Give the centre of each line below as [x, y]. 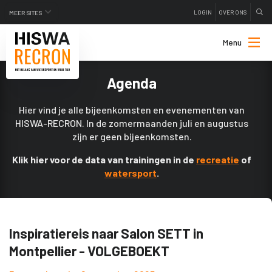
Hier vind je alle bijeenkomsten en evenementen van [132, 110]
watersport [131, 173]
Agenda [132, 83]
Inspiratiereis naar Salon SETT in [106, 233]
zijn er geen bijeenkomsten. [132, 136]
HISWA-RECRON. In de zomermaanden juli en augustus [132, 123]
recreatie [218, 159]
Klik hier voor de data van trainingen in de [104, 159]
